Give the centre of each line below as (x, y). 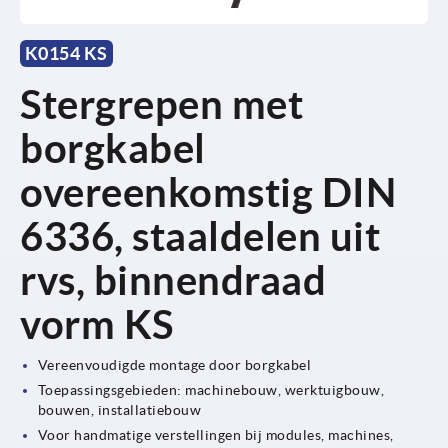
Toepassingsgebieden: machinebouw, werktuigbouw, (211, 389)
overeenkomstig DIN (208, 192)
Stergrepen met (161, 104)
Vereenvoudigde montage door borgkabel (174, 364)
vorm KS (97, 324)
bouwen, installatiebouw (119, 409)
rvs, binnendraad (173, 280)
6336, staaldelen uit (200, 236)
